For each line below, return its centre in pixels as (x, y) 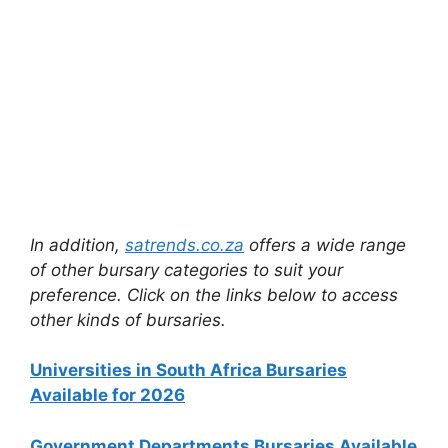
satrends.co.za (184, 244)
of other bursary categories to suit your (186, 269)
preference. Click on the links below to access (214, 294)
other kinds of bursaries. (128, 319)
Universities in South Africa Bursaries (188, 370)
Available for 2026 (107, 395)
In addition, (77, 244)
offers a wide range (325, 244)
